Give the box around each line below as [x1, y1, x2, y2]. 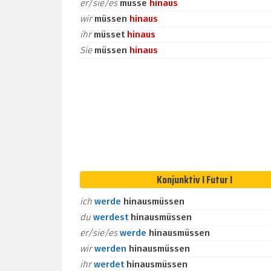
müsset [94, 29, 127, 40]
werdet [94, 259, 126, 270]
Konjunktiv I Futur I [156, 171, 232, 188]
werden [94, 243, 129, 254]
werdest [93, 212, 131, 223]
